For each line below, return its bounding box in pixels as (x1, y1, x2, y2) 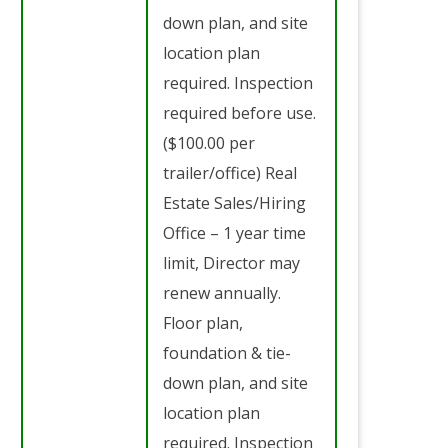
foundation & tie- (163, 341, 291, 364)
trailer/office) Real (163, 161, 297, 184)
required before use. (163, 101, 316, 124)
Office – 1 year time (163, 221, 306, 244)
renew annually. (163, 281, 281, 304)
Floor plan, (163, 311, 243, 334)
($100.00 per (163, 131, 255, 154)
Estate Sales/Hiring (163, 191, 306, 214)
